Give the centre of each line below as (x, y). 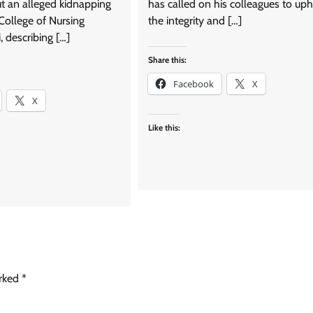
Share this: (167, 60)
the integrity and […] (195, 21)
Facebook (193, 84)
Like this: (164, 128)
